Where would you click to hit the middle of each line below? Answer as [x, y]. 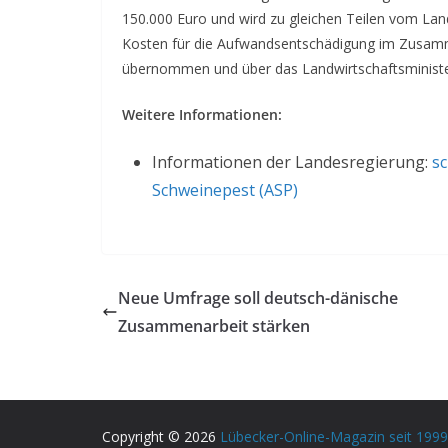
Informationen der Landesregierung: [292, 162]
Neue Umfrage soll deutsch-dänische [258, 298]
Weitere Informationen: [202, 114]
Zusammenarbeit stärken [214, 326]
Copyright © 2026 [161, 436]
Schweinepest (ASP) [225, 190]
